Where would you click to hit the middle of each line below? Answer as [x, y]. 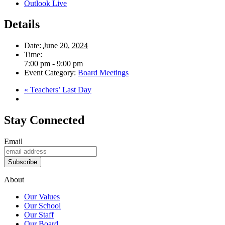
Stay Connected [44, 120]
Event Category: [50, 73]
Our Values [42, 197]
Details [22, 24]
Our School [42, 206]
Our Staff [39, 215]
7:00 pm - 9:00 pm [53, 64]
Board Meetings [103, 73]
